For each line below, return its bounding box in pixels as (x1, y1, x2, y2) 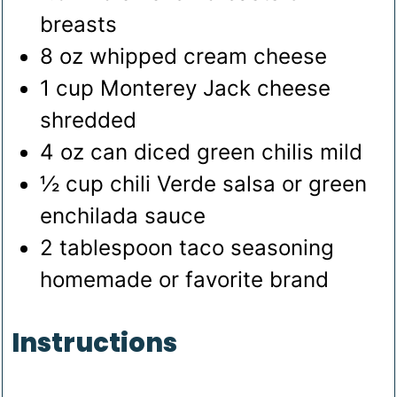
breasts (40, 12, 118, 38)
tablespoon (59, 235, 174, 261)
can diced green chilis (90, 139, 315, 166)
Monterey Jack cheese (100, 75, 331, 102)
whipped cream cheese (90, 43, 328, 70)
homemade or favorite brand (40, 267, 330, 293)
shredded (40, 107, 137, 134)
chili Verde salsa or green (110, 171, 368, 198)
